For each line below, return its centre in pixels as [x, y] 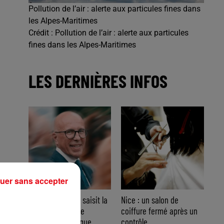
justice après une [56, 211]
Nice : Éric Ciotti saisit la [68, 200]
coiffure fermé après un [159, 211]
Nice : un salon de [150, 200]
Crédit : [41, 33]
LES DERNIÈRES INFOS [98, 81]
